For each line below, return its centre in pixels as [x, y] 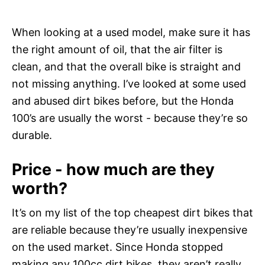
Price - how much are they [113, 169]
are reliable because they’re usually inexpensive [130, 230]
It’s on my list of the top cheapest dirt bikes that [132, 212]
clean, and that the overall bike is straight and [126, 66]
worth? [40, 188]
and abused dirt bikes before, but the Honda [123, 101]
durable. [32, 135]
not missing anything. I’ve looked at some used [129, 83]
